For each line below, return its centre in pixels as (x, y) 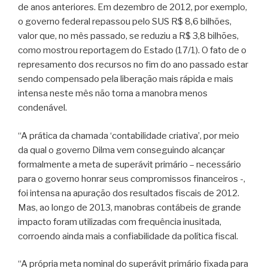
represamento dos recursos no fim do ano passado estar (133, 65)
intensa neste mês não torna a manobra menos (113, 93)
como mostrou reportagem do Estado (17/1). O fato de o (132, 50)
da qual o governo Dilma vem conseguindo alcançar (121, 150)
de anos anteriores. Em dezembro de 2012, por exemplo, (133, 7)
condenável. (42, 108)
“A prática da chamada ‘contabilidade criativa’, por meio (129, 135)
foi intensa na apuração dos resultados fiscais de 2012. (129, 193)
